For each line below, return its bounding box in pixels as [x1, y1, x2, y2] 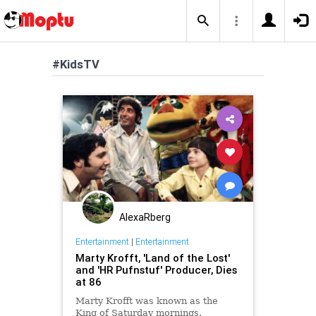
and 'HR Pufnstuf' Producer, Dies [75, 262, 237, 276]
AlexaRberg [119, 211, 171, 224]
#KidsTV [52, 56, 99, 72]
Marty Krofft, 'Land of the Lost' [75, 250, 230, 265]
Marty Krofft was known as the [75, 295, 218, 306]
